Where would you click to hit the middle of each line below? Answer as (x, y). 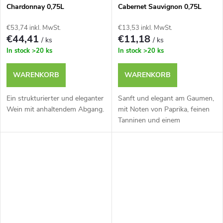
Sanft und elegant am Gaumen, (166, 98)
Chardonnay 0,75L (35, 6)
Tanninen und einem (149, 120)
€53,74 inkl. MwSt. (34, 28)
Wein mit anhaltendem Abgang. (55, 109)
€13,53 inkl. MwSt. (145, 28)
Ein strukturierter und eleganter (55, 98)
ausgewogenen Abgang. (155, 131)
